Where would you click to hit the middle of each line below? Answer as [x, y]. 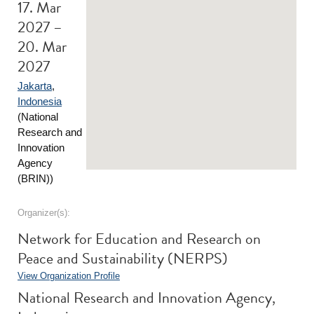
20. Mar [42, 47]
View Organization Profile [69, 276]
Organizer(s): [44, 213]
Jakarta [35, 86]
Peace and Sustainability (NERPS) [123, 258]
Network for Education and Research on [139, 239]
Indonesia [40, 101]
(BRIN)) [35, 178]
